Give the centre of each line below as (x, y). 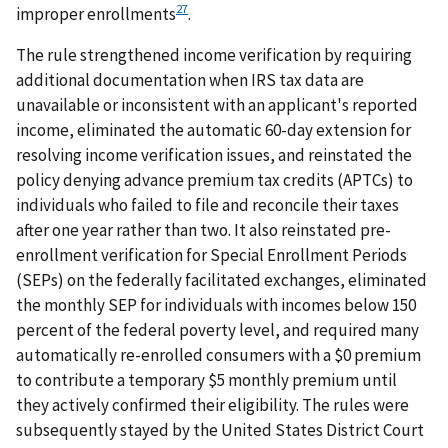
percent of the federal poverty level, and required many (217, 330)
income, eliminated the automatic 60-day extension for (213, 130)
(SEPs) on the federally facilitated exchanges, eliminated (221, 280)
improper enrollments (96, 13)
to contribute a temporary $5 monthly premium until (206, 380)
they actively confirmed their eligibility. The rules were (212, 405)
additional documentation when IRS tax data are (190, 80)
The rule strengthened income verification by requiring (214, 55)
